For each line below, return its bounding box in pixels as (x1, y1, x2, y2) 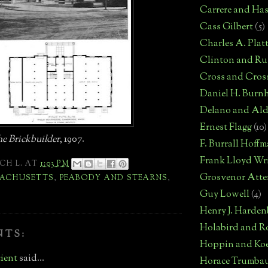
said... (17, 252, 44, 266)
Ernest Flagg (200, 121, 252, 135)
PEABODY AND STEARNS (59, 172, 168, 184)
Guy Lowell (200, 188, 249, 202)
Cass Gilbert (200, 20, 253, 35)
